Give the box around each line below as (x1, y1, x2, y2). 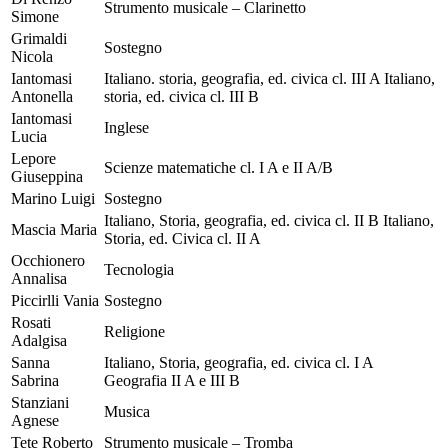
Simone (11, 7, 59, 25)
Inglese (104, 118, 149, 136)
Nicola (11, 47, 53, 65)
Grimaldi (11, 29, 67, 47)
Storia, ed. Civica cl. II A (104, 229, 261, 247)
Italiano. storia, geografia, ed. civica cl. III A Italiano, (104, 69, 435, 87)
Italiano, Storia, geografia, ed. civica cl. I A (104, 353, 373, 371)
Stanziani (11, 393, 69, 411)
